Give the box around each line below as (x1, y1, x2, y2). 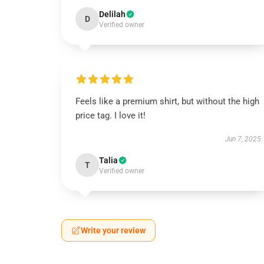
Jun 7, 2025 (225, 135, 261, 143)
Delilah (99, 9, 126, 19)
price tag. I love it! (75, 110, 146, 121)
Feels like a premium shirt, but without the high (75, 96, 259, 107)
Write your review (81, 226, 146, 235)
